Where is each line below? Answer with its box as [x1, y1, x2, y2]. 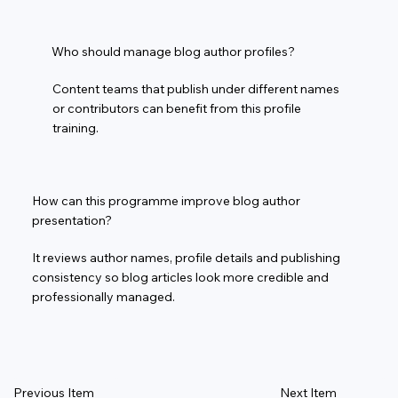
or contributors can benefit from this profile [52, 99, 301, 116]
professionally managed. [31, 288, 175, 305]
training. [52, 119, 99, 136]
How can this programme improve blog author [31, 192, 300, 209]
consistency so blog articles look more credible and [31, 268, 329, 285]
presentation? [31, 211, 112, 228]
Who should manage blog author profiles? [51, 43, 295, 60]
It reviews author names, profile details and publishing [31, 249, 340, 266]
